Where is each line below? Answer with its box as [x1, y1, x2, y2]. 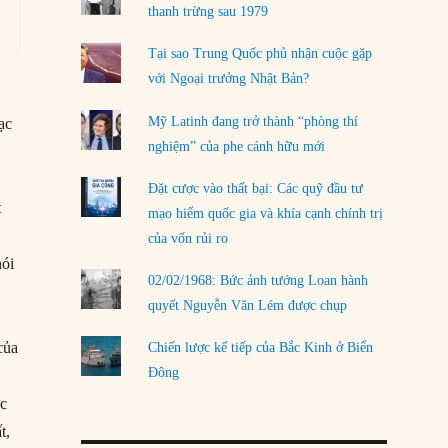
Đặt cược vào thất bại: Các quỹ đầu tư [147, 180, 363, 196]
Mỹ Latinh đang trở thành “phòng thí [147, 113, 358, 129]
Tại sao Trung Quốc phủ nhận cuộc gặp [147, 46, 372, 62]
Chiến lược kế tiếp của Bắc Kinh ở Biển [147, 340, 373, 356]
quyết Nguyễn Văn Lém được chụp [147, 298, 347, 314]
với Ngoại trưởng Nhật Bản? [147, 71, 309, 87]
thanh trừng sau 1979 [147, 4, 268, 20]
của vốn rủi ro [147, 230, 228, 246]
